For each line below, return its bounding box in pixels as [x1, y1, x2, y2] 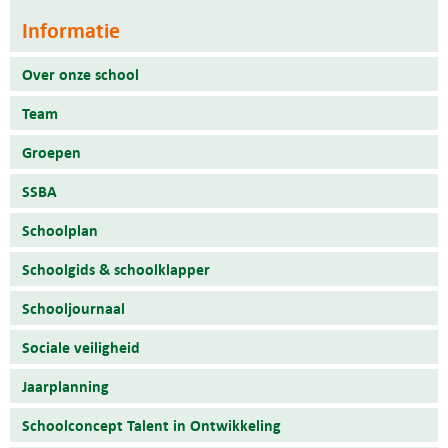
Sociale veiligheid [22, 336, 140, 359]
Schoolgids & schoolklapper [22, 258, 210, 281]
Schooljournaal [22, 297, 125, 320]
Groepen [22, 141, 81, 164]
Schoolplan [22, 219, 98, 242]
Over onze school [22, 63, 139, 86]
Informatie [22, 15, 120, 46]
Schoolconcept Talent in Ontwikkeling [22, 414, 281, 437]
